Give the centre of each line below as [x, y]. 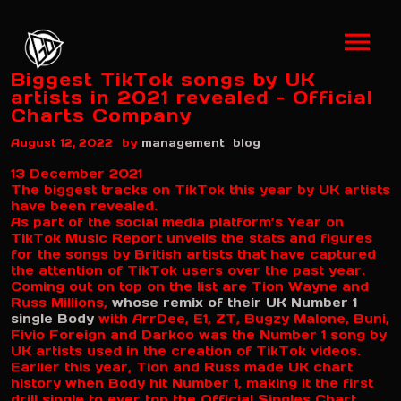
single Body [52, 319]
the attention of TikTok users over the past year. [190, 270]
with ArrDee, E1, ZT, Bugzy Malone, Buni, [242, 319]
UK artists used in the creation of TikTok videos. [188, 351]
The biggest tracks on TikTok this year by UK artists [200, 190]
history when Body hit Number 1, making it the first [192, 383]
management [183, 143]
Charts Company [102, 115]
